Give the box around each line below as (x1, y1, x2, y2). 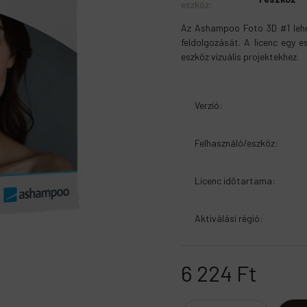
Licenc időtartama (195, 174, 272, 186)
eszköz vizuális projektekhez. (181, 51, 299, 62)
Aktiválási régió (195, 212, 260, 224)
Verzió (195, 99, 219, 111)
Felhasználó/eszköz (195, 136, 275, 149)
